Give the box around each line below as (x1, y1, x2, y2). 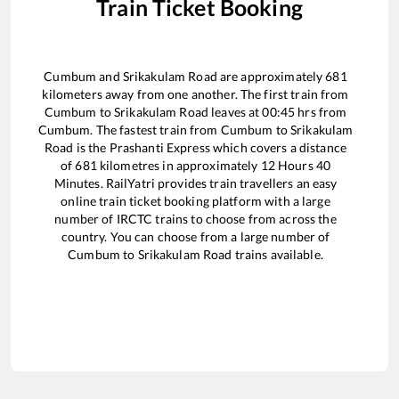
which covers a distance (209, 139, 347, 155)
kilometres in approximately (96, 157, 261, 173)
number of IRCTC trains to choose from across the (54, 210, 337, 226)
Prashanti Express (109, 139, 210, 155)
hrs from (295, 103, 347, 119)
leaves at (208, 103, 263, 119)
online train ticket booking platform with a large (61, 192, 330, 208)
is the (73, 139, 110, 155)
